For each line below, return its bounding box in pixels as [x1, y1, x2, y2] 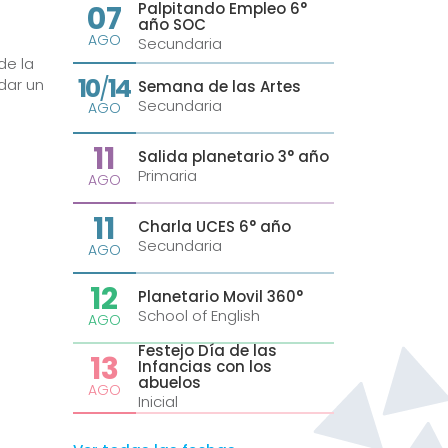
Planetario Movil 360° [137, 286, 303, 308]
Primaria [137, 165, 197, 187]
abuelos [137, 372, 201, 394]
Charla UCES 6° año [137, 216, 291, 238]
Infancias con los [137, 356, 272, 378]
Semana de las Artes [137, 76, 301, 98]
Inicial [137, 391, 178, 413]
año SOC [137, 14, 206, 36]
